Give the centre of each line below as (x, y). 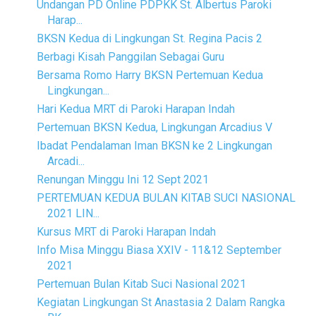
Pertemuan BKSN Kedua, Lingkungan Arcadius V (154, 128)
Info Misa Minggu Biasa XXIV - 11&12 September (159, 250)
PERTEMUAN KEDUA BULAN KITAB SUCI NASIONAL (166, 198)
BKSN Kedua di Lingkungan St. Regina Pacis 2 (149, 39)
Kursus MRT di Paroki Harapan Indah (126, 232)
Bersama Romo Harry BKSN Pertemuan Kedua (150, 75)
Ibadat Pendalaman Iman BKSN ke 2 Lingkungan (154, 146)
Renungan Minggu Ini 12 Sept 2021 (122, 180)
